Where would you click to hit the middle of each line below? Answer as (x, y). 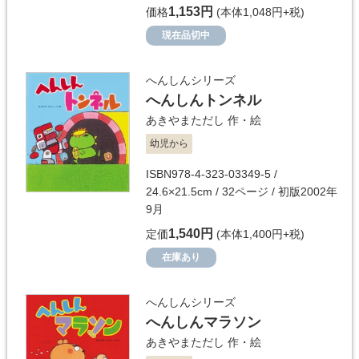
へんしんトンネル (204, 100)
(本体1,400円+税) (259, 234)
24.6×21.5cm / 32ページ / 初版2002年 (242, 191)
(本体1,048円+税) (259, 12)
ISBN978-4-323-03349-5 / (212, 173)
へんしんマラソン (204, 322)
